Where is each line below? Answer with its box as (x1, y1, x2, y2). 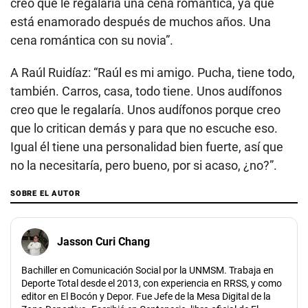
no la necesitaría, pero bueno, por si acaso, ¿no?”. (10, 157, 277, 173)
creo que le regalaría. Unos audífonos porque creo (10, 102, 280, 117)
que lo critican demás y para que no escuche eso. (10, 120, 278, 135)
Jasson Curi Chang (57, 235, 150, 249)
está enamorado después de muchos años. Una (10, 14, 271, 29)
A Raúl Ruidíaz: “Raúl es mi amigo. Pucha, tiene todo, (10, 65, 295, 80)
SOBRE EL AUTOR (10, 188, 80, 198)
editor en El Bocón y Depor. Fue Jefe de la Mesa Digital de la (21, 290, 271, 302)
